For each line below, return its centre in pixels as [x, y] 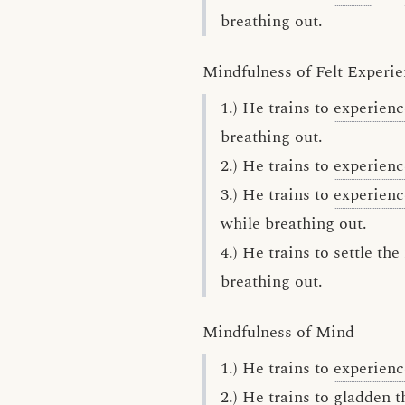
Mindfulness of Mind [278, 332]
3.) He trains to [277, 195]
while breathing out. [294, 224]
